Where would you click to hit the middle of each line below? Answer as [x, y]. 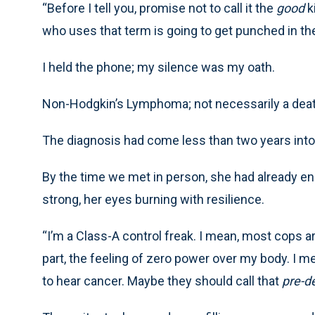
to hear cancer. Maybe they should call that [162, 281]
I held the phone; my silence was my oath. [159, 67]
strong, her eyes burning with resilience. [153, 200]
